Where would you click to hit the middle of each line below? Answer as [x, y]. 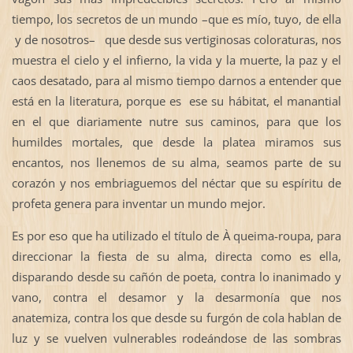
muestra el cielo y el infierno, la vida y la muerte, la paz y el [176, 60]
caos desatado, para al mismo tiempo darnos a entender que [176, 81]
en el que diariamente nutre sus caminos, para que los [176, 122]
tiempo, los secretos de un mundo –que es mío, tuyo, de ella [176, 19]
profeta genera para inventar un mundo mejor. [138, 204]
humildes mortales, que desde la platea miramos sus [176, 142]
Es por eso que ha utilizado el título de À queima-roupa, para [176, 236]
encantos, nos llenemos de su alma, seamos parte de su [176, 163]
